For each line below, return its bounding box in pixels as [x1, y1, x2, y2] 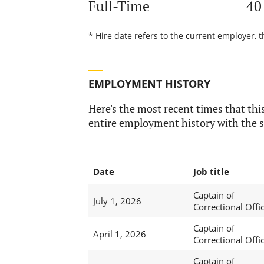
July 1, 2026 [93, 195, 141, 207]
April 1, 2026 [93, 228, 146, 240]
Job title [193, 166, 229, 178]
